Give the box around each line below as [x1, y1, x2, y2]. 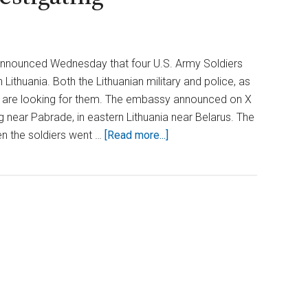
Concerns [168, 146, 213, 159]
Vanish [168, 253, 200, 266]
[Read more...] [104, 129, 168, 142]
